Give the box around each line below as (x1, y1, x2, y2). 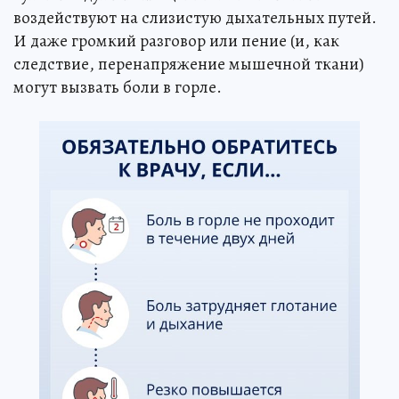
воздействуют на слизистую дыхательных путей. (13, 6, 377, 29)
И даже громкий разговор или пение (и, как (13, 29, 339, 53)
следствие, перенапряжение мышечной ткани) (13, 53, 364, 76)
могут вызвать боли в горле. (13, 76, 222, 99)
